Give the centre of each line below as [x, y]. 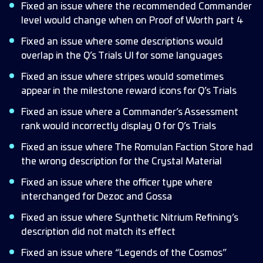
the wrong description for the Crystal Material [122, 161]
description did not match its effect [98, 232]
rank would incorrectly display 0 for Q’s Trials [119, 126]
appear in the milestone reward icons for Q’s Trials [129, 91]
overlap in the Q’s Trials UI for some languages [122, 56]
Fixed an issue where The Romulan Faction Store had [137, 147]
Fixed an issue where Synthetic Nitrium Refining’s [130, 218]
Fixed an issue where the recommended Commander [136, 6]
